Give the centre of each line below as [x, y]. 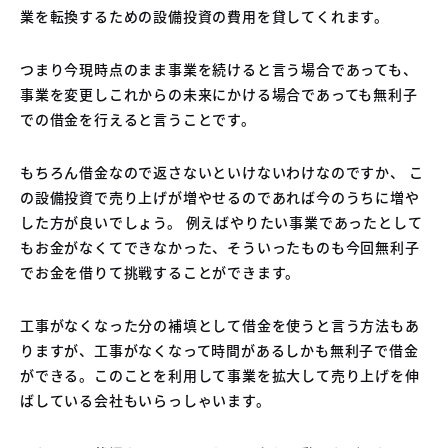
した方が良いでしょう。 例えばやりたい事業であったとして [221, 221]
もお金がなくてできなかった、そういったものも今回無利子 [220, 246]
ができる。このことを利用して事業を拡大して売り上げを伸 [220, 374]
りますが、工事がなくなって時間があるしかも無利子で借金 [219, 349]
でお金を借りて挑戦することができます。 [160, 271]
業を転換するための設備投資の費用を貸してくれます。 [204, 15]
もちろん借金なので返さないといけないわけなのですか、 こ [222, 171]
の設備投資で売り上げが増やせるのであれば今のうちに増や [220, 196]
